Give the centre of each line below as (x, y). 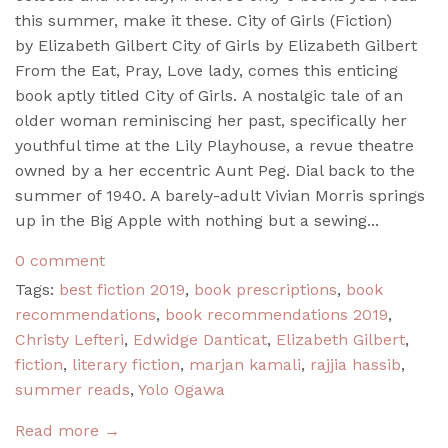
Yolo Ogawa (181, 389)
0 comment (60, 260)
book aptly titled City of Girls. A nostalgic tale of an (209, 95)
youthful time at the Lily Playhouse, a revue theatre (214, 145)
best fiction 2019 (122, 289)
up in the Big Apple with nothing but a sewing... (197, 220)
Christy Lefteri (69, 339)
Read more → (67, 430)
